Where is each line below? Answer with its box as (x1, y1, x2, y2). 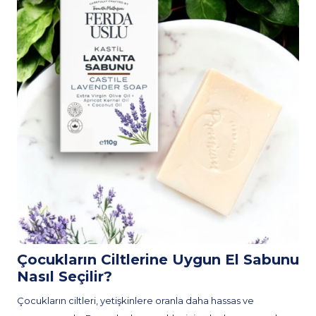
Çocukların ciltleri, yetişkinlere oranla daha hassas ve (17, 295, 254, 306)
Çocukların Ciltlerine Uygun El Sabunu (17, 251, 299, 268)
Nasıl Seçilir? (17, 268, 112, 285)
